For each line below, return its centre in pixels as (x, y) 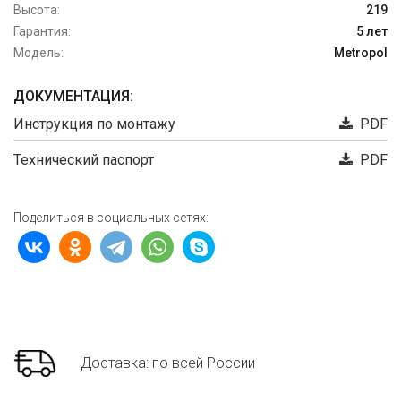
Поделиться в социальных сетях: (111, 218)
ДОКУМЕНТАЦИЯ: (73, 97)
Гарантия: (42, 32)
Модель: (38, 53)
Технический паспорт (84, 160)
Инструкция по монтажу (94, 124)
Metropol (361, 53)
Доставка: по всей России (168, 363)
